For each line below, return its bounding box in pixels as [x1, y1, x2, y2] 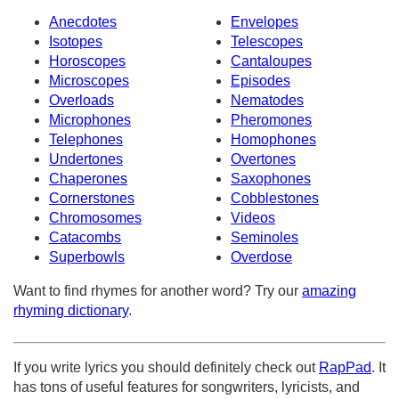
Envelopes [231, 14, 298, 30]
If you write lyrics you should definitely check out [13, 360, 319, 376]
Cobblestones [231, 191, 319, 207]
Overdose [231, 249, 292, 265]
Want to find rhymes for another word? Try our [13, 283, 302, 299]
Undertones [49, 151, 123, 167]
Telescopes [231, 34, 303, 50]
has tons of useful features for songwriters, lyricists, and [13, 379, 360, 395]
